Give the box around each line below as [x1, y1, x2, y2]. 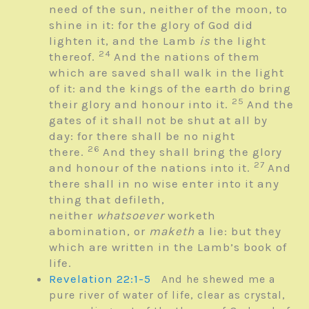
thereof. [49, 50, 99, 64]
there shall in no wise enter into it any [49, 177, 279, 191]
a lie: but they [195, 224, 281, 239]
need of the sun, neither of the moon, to [49, 2, 288, 17]
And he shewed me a [161, 272, 275, 286]
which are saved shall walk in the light [49, 66, 284, 80]
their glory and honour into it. [49, 97, 232, 112]
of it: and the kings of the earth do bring [49, 81, 291, 96]
